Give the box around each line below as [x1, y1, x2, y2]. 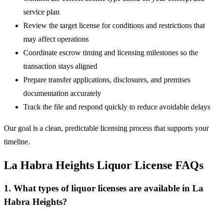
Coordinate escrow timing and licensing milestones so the [23, 48, 198, 57]
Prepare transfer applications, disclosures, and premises [23, 75, 190, 84]
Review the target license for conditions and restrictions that [23, 21, 205, 30]
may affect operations [23, 34, 89, 43]
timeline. [4, 137, 30, 146]
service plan [23, 7, 60, 16]
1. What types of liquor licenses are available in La [4, 183, 203, 193]
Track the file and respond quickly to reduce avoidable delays [23, 102, 210, 111]
